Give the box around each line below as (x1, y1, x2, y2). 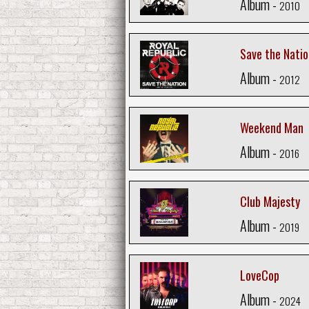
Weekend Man (239, 119, 303, 137)
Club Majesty (239, 192, 300, 211)
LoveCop (239, 266, 279, 285)
